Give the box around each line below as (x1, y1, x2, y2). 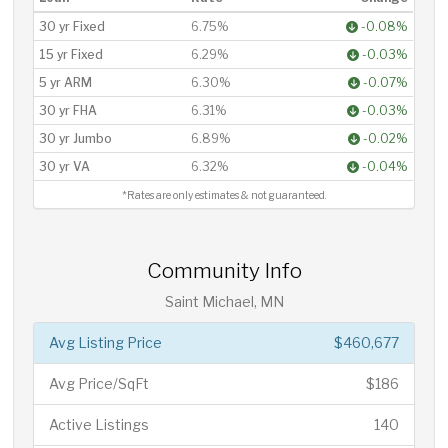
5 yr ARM (39, 75, 93, 90)
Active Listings (49, 416, 150, 433)
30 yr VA (39, 159, 91, 174)
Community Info (146, 258, 302, 283)
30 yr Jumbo (39, 131, 113, 146)
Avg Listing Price (49, 334, 163, 351)
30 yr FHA (39, 103, 98, 118)
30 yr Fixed (39, 19, 106, 34)
